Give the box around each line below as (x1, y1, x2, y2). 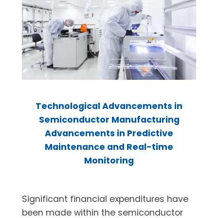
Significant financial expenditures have (21, 192, 188, 205)
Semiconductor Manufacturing (38, 113, 180, 126)
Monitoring (84, 154, 134, 167)
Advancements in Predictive (45, 127, 173, 140)
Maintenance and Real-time (45, 141, 173, 153)
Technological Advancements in (36, 100, 182, 112)
